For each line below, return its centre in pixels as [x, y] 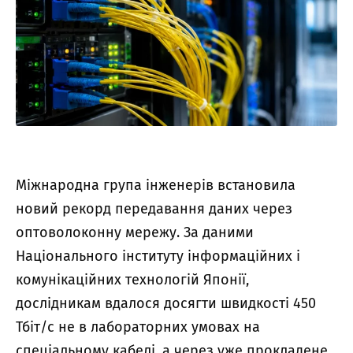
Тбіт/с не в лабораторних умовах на [138, 327]
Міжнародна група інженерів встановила [156, 186]
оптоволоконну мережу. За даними [135, 233]
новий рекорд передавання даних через [154, 209]
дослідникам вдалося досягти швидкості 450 [166, 304]
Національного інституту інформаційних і [158, 256]
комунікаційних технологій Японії [131, 280]
